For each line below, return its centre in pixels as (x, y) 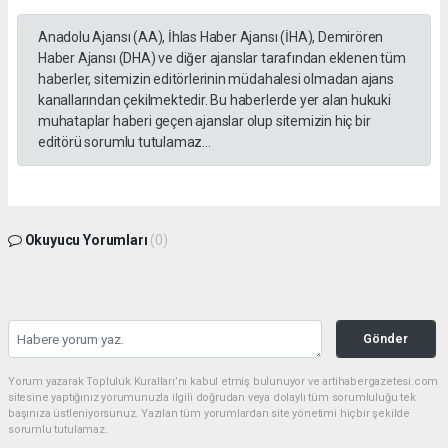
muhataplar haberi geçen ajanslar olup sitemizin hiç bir (204, 120)
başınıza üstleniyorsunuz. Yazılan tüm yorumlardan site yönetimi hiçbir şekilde (209, 413)
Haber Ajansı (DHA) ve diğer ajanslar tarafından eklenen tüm (222, 57)
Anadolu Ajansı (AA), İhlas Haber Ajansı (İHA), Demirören (211, 36)
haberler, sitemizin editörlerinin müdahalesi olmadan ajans (216, 78)
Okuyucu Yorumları (86, 239)
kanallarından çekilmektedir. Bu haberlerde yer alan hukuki (214, 99)
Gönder (386, 338)
